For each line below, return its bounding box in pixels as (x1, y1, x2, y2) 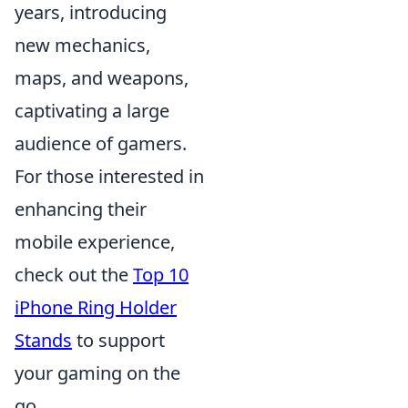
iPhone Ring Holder (15, 295, 177, 320)
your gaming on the (15, 361, 180, 385)
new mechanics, (15, 33, 150, 57)
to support (72, 328, 165, 352)
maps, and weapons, (15, 66, 189, 90)
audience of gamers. (15, 131, 187, 156)
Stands (15, 328, 72, 352)
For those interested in (15, 164, 204, 189)
